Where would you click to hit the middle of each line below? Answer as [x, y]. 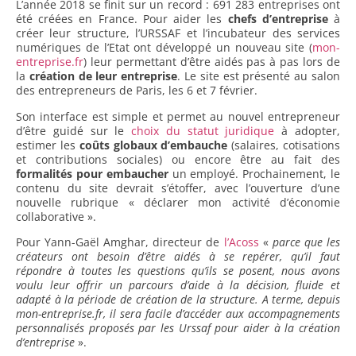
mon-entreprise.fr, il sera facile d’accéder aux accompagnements [178, 314]
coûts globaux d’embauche [153, 145]
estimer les [48, 145]
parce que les [306, 242]
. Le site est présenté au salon [259, 76]
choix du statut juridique [203, 130]
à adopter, [308, 130]
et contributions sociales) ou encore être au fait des [178, 159]
